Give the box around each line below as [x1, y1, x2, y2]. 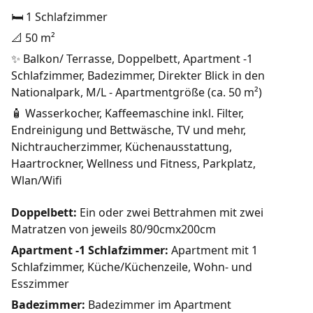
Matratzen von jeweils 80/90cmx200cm [11, 221, 216, 238]
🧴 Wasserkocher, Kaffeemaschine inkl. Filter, [11, 105, 244, 122]
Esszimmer [11, 276, 69, 292]
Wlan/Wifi [11, 173, 62, 189]
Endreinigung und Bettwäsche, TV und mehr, [11, 122, 246, 138]
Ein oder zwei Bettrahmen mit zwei [77, 205, 263, 221]
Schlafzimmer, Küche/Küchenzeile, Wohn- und [11, 259, 252, 275]
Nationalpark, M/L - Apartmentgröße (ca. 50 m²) [11, 85, 262, 101]
